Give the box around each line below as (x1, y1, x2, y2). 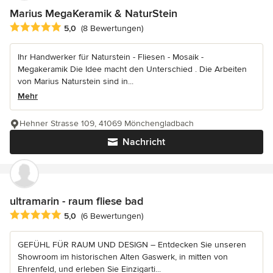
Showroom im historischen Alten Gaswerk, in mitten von (18, 251, 228, 262)
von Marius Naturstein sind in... (18, 76, 133, 87)
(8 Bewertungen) (81, 23, 143, 34)
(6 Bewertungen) (81, 210, 143, 221)
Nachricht (122, 135, 165, 148)
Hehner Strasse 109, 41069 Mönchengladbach (19, 118, 194, 129)
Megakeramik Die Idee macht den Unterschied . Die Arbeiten (18, 63, 247, 74)
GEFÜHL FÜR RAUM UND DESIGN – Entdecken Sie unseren (18, 239, 246, 250)
